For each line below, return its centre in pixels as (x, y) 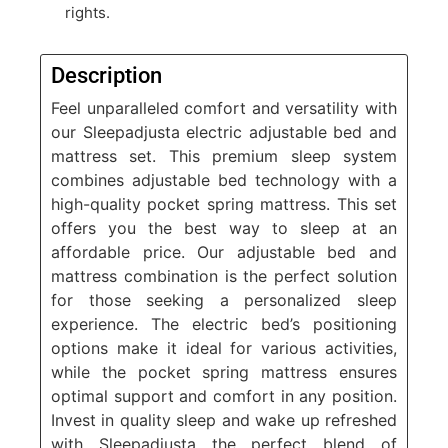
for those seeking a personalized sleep (224, 299)
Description (106, 75)
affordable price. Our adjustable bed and (224, 251)
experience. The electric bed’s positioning (224, 323)
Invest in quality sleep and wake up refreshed (224, 419)
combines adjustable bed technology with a (224, 179)
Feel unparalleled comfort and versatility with (224, 107)
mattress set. (104, 155)
